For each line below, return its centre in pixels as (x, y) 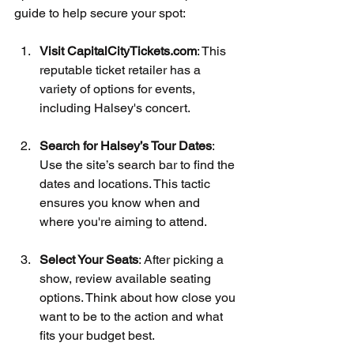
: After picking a (183, 259)
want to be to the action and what (133, 316)
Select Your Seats (89, 259)
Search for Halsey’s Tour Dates (126, 145)
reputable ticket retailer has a (122, 70)
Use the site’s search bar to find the (139, 164)
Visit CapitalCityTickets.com (118, 51)
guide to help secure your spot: (100, 13)
